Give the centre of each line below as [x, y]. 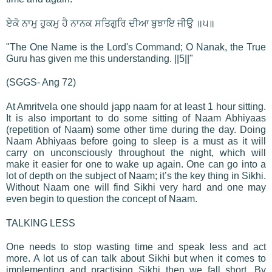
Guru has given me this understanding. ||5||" [100, 58]
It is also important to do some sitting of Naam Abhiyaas [136, 118]
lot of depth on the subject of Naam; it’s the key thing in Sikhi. [136, 175]
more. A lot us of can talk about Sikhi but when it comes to [136, 258]
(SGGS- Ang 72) [41, 82]
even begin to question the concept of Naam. [102, 199]
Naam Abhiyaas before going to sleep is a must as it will [136, 141]
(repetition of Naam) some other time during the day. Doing [136, 129]
